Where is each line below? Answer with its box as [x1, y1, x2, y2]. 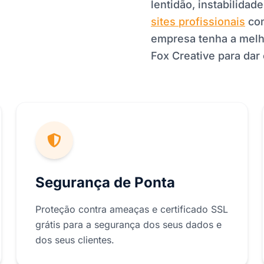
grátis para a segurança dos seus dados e [35, 219, 222, 230]
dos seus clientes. [35, 234, 114, 246]
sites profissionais [151, 15, 245, 28]
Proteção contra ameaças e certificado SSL [35, 203, 228, 215]
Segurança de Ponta [35, 174, 175, 191]
